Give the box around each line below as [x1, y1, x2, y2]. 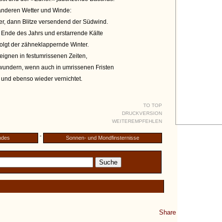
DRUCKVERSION [122, 111, 162, 116]
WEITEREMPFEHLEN [112, 118, 162, 124]
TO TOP [143, 103, 162, 108]
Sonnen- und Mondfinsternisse [66, 135, 139, 141]
